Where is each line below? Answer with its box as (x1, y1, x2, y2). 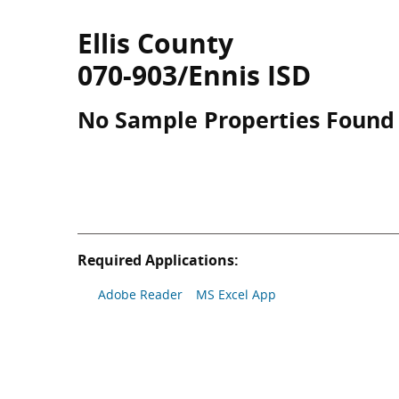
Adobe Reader (98, 286, 183, 303)
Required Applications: (77, 250, 239, 270)
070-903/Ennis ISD (77, 57, 311, 94)
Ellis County (77, 25, 233, 61)
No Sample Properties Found (77, 104, 395, 134)
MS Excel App (196, 286, 276, 303)
